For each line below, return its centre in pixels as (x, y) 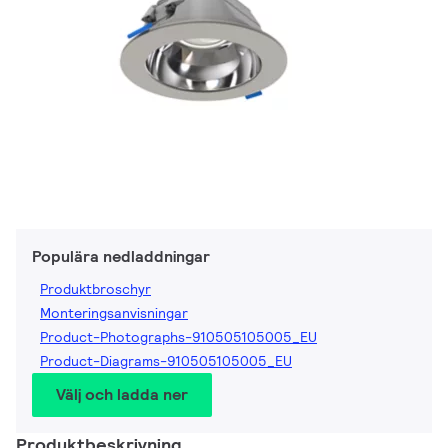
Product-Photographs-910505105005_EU (178, 337)
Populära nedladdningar (121, 257)
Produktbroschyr (95, 289)
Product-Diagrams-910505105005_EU (166, 361)
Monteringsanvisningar (114, 313)
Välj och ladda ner (122, 395)
